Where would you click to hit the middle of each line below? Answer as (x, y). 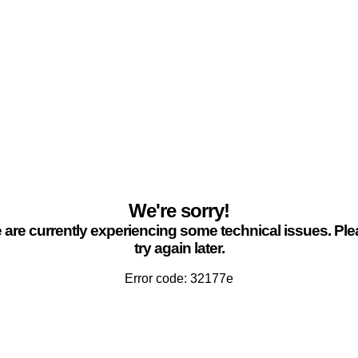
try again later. (179, 248)
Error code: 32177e (179, 278)
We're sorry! (179, 211)
